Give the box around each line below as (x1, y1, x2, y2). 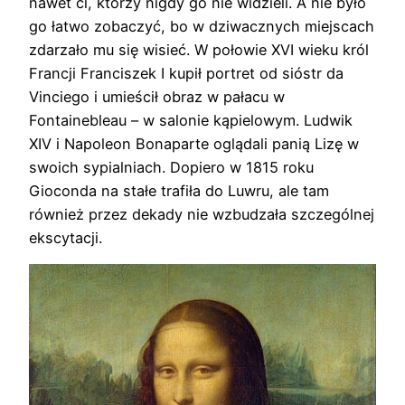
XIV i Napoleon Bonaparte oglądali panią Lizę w (29, 135, 359, 154)
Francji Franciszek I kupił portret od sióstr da (29, 64, 344, 83)
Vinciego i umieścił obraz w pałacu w (29, 88, 285, 107)
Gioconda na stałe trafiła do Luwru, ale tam (29, 182, 329, 201)
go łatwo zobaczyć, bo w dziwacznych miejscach (29, 17, 374, 36)
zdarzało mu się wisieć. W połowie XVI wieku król (29, 41, 369, 60)
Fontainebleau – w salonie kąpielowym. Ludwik (29, 111, 353, 130)
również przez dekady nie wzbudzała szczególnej (29, 205, 374, 224)
